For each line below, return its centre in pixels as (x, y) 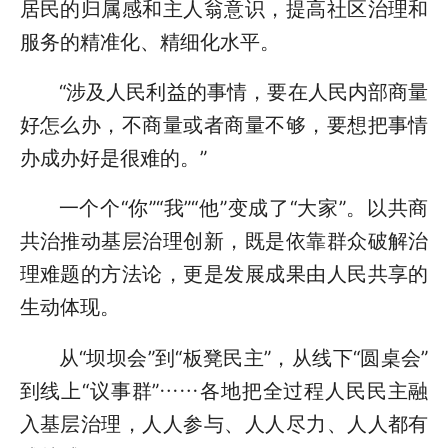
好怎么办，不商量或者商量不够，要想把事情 (224, 124)
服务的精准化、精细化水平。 (149, 41)
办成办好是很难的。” (113, 157)
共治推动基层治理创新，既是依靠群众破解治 (224, 241)
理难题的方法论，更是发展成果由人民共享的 (224, 274)
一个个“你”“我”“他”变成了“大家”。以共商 (243, 208)
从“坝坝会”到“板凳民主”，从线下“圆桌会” (243, 357)
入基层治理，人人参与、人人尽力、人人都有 (224, 423)
